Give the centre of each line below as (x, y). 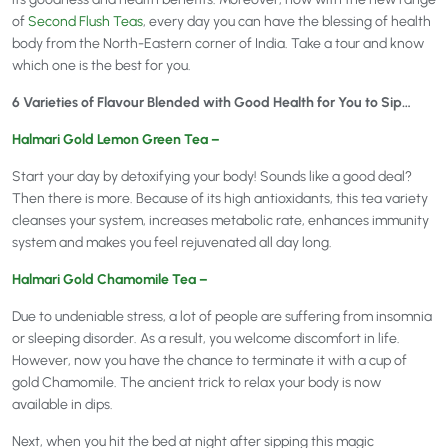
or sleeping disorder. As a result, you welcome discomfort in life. (206, 339)
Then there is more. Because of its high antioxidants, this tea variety (220, 199)
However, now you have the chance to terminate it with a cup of (209, 361)
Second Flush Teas (85, 22)
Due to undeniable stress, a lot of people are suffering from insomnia (222, 317)
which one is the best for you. (101, 66)
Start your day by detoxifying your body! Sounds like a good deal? (212, 177)
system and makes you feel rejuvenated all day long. (172, 243)
